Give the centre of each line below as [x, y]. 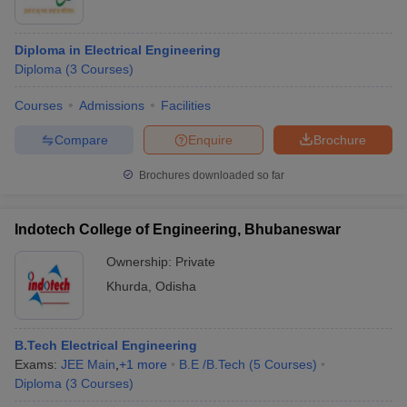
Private [195, 262]
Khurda [127, 286]
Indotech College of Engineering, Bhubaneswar [178, 229]
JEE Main [88, 364]
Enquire [210, 139]
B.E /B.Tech [212, 364]
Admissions [112, 105]
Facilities [186, 105]
